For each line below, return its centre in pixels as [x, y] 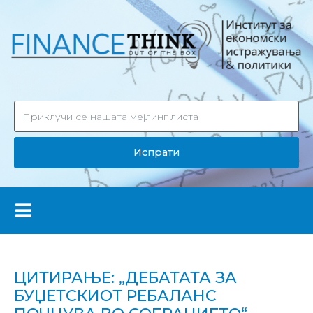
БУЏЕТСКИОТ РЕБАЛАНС [115, 296]
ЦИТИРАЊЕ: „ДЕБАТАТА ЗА [125, 277]
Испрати [156, 152]
